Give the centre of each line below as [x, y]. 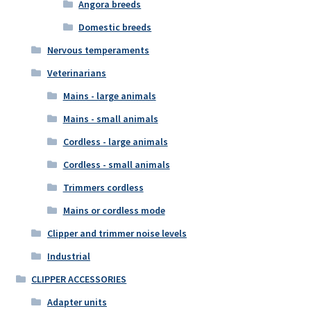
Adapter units [77, 302]
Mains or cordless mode [114, 211]
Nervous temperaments [98, 50]
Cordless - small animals [116, 165]
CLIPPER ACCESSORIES [79, 279]
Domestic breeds [115, 27]
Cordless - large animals [115, 142]
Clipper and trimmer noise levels [117, 234]
